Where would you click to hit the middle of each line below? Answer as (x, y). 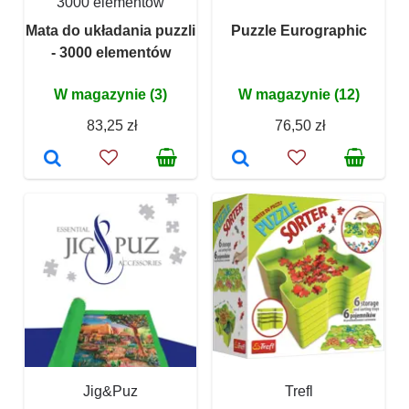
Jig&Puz (110, 392)
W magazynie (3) (110, 95)
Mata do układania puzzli (110, 31)
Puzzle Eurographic (299, 31)
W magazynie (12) (299, 95)
